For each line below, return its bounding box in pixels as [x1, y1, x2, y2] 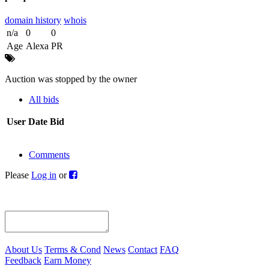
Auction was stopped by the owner [5, 74, 137, 85]
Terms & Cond [44, 244, 101, 255]
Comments [29, 150, 70, 160]
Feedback [5, 255, 41, 266]
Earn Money [44, 255, 91, 266]
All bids [29, 94, 59, 105]
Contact [128, 244, 157, 255]
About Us [5, 244, 42, 255]
